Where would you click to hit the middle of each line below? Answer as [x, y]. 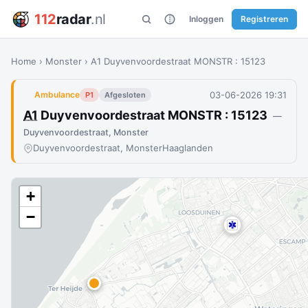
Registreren [264, 19]
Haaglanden [188, 148]
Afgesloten [125, 95]
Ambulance [57, 95]
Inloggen [206, 19]
